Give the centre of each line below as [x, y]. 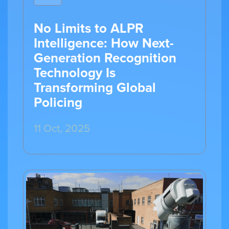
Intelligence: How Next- [104, 43]
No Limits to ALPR [89, 28]
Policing [58, 102]
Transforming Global [95, 87]
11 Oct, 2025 [62, 128]
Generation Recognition [105, 58]
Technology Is [75, 72]
